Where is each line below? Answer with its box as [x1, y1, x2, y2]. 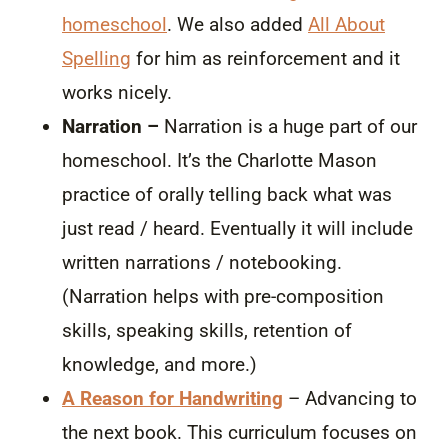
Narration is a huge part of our [164, 114, 417, 138]
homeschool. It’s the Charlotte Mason [62, 148, 377, 172]
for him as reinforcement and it [131, 46, 400, 70]
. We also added [167, 12, 308, 36]
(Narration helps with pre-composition [62, 284, 384, 308]
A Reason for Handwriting [62, 386, 283, 410]
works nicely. [62, 80, 177, 104]
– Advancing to [283, 386, 417, 410]
